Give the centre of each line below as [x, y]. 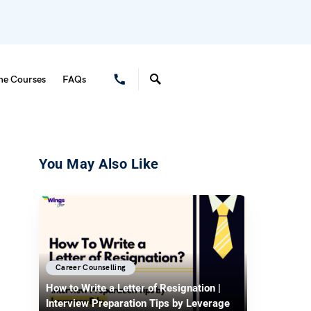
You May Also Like [99, 164]
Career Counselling [91, 268]
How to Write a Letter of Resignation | [133, 288]
